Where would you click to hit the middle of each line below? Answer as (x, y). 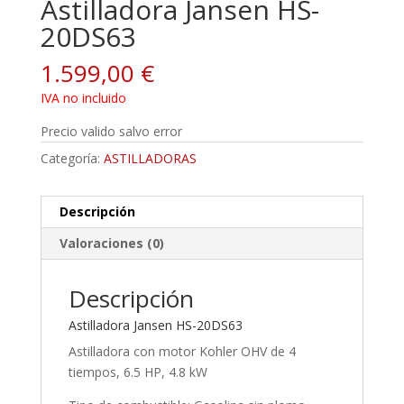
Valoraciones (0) (111, 243)
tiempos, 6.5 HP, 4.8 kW (138, 372)
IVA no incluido (83, 98)
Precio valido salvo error (111, 132)
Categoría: (72, 159)
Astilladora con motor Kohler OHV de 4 (182, 352)
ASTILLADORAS (150, 159)
